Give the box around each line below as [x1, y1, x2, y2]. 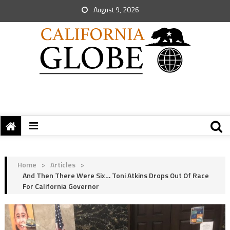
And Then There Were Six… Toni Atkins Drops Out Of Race [22, 170, 209, 181]
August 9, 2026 [92, 4, 139, 15]
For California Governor [22, 181, 99, 191]
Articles [50, 159, 75, 170]
